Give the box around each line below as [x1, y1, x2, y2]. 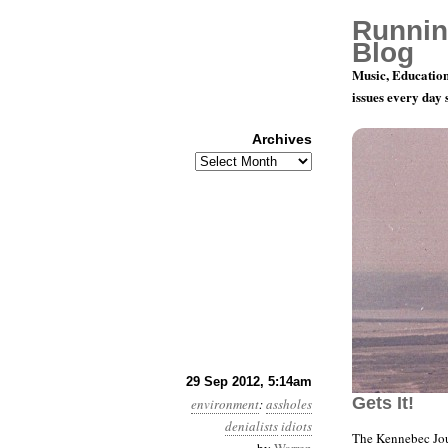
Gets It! [352, 393, 414, 413]
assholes [266, 395, 312, 413]
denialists [225, 417, 278, 435]
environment [191, 395, 259, 413]
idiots [281, 417, 312, 435]
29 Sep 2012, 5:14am [186, 374, 312, 389]
